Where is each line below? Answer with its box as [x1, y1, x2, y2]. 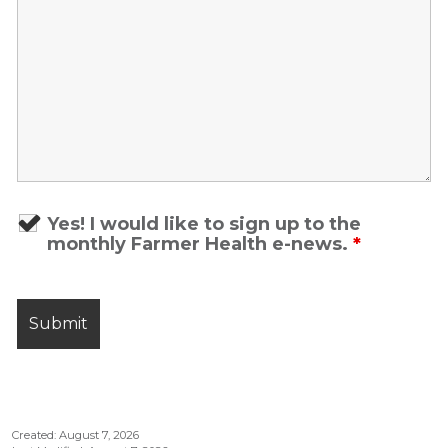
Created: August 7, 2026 [12, 428, 139, 442]
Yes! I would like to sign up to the [47, 213, 361, 235]
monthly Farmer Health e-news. [47, 233, 353, 255]
